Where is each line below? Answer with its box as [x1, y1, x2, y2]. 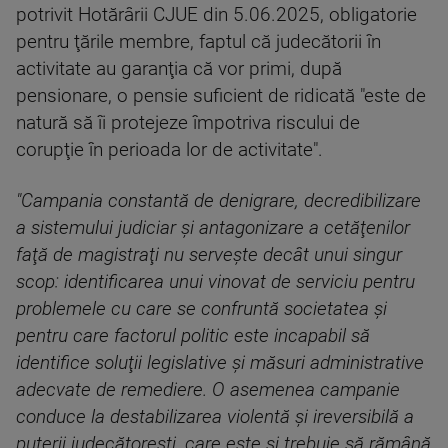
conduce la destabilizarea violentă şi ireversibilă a [16, 406, 414, 428]
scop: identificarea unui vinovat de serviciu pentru [16, 271, 415, 293]
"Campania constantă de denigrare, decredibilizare [16, 190, 421, 212]
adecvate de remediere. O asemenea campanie [16, 379, 400, 401]
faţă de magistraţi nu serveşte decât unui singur [16, 244, 402, 266]
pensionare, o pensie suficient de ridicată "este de [16, 85, 426, 107]
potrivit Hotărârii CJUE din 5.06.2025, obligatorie [16, 4, 417, 26]
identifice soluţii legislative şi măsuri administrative [16, 352, 424, 374]
